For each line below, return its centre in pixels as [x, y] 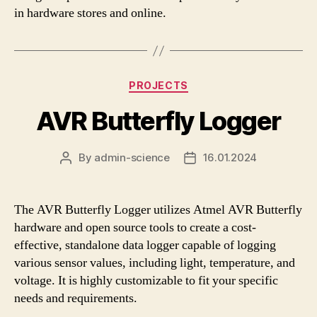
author [81, 173]
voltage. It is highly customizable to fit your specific [146, 280]
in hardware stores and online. [90, 13]
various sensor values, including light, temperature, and [155, 263]
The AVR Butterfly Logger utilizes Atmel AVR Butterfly [158, 209]
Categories [189, 82]
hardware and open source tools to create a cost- [135, 227]
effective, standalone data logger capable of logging [145, 245]
